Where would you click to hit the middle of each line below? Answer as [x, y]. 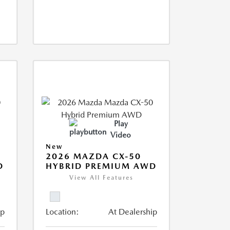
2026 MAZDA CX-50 [93, 156]
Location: [62, 212]
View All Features [101, 178]
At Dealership [132, 212]
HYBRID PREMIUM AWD [101, 166]
